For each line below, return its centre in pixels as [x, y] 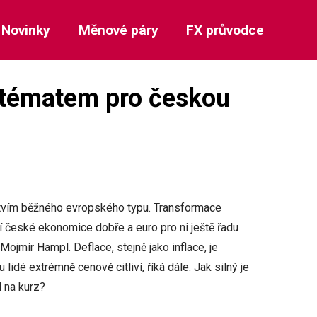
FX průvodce [225, 30]
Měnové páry [118, 30]
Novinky [26, 30]
